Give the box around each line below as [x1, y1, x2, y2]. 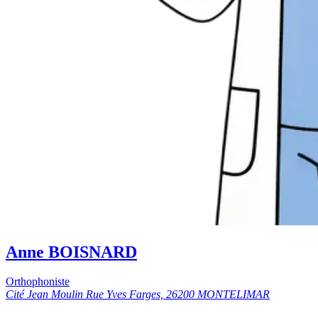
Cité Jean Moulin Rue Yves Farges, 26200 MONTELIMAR [6, 288, 270, 301]
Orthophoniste [6, 275, 70, 288]
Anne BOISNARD [6, 242, 137, 261]
